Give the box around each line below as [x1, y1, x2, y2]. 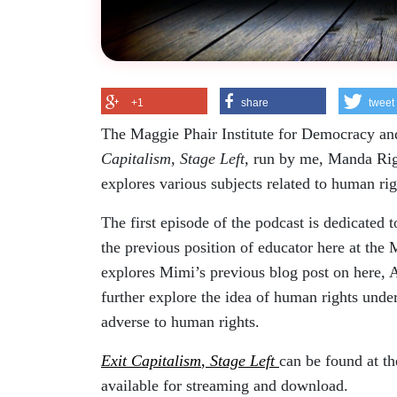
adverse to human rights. [101, 312, 264, 331]
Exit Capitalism [101, 351, 201, 370]
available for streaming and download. [101, 376, 353, 394]
